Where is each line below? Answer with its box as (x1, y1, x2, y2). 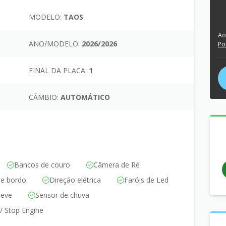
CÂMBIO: (29, 92, 59, 102)
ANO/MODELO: (29, 38, 80, 48)
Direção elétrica (49, 175, 101, 185)
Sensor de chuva (35, 190, 89, 200)
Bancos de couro (14, 159, 70, 169)
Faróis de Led (124, 175, 168, 185)
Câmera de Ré (93, 159, 140, 169)
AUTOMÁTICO (59, 92, 110, 102)
